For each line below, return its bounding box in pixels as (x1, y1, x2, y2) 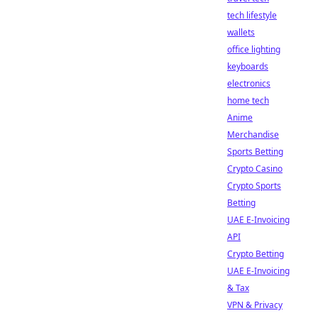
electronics (227, 77, 270, 89)
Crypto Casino (227, 163, 283, 175)
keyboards (227, 60, 268, 72)
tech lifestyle (227, 9, 277, 21)
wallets (227, 26, 255, 38)
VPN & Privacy (227, 299, 283, 311)
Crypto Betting (227, 248, 284, 260)
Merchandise (227, 128, 279, 141)
